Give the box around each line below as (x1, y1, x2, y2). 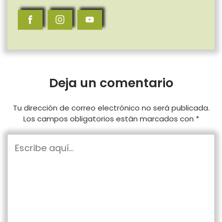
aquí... (7, 149, 36, 163)
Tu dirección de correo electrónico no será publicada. (12, 102, 210, 113)
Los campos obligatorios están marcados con (23, 113, 196, 124)
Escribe (7, 134, 43, 148)
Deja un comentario (49, 74, 173, 92)
